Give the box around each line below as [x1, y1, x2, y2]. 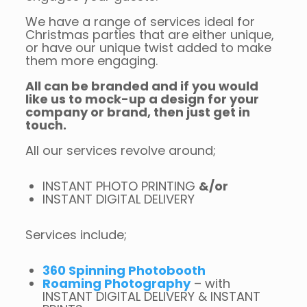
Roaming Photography [42, 275, 191, 292]
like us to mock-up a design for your [25, 90, 259, 108]
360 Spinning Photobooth [42, 262, 206, 279]
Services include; [25, 226, 127, 243]
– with [190, 275, 230, 292]
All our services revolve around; [25, 142, 216, 159]
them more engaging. [25, 52, 158, 69]
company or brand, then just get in [25, 103, 250, 121]
